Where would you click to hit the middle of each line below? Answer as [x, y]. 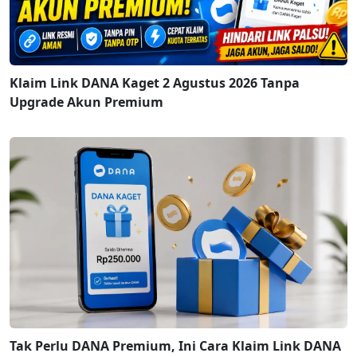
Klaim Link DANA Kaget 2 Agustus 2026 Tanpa [155, 83]
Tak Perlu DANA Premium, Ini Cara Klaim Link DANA [175, 346]
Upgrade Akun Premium [86, 102]
